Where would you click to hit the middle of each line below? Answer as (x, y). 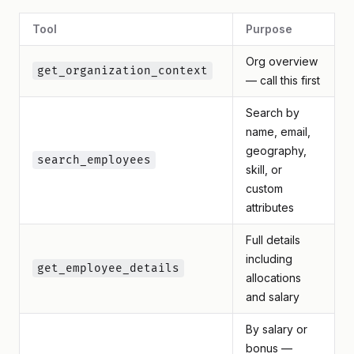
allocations (273, 278)
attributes (270, 207)
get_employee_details (108, 268)
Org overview (282, 61)
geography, (276, 151)
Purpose (269, 29)
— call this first (283, 80)
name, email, (278, 132)
